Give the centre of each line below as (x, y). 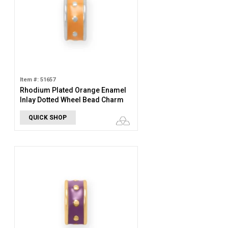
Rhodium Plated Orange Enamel (73, 90)
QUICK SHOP (48, 118)
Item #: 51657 (37, 80)
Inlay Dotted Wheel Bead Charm (72, 100)
